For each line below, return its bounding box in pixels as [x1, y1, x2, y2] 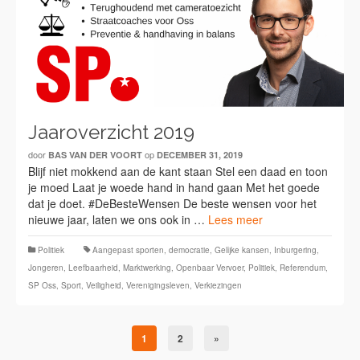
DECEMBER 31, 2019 [157, 148, 243, 161]
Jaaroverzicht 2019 [28, 120, 194, 144]
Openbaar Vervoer [176, 261, 243, 273]
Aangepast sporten [92, 243, 164, 256]
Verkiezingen [194, 279, 242, 291]
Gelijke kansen [215, 243, 269, 256]
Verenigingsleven [126, 279, 190, 291]
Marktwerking [123, 261, 171, 273]
